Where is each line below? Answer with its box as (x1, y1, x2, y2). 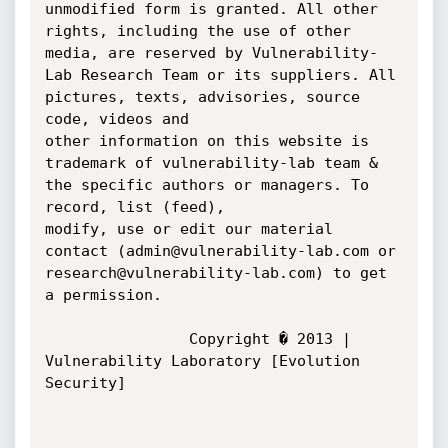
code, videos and (44, 110, 198, 128)
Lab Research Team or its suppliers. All (44, 66, 396, 84)
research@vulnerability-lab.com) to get (44, 264, 387, 282)
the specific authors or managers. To (44, 176, 369, 194)
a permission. (44, 286, 162, 304)
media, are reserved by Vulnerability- (44, 44, 378, 62)
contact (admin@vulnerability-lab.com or (44, 242, 396, 260)
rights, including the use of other (44, 22, 360, 40)
